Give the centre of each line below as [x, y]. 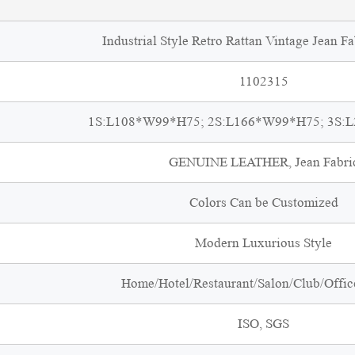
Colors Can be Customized [263, 202]
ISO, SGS [263, 324]
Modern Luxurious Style [263, 243]
